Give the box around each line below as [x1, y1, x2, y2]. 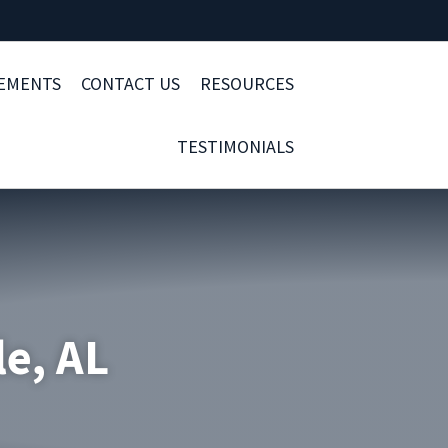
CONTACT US [81, 72, 180, 95]
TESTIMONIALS [177, 135, 294, 158]
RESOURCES [200, 72, 294, 95]
